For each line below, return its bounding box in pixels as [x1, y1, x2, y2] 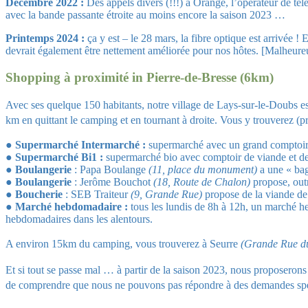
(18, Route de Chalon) [153, 176, 250, 188]
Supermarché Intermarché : [15, 139, 146, 151]
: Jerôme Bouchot [71, 176, 153, 188]
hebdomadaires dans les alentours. [5, 213, 153, 225]
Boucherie [15, 188, 63, 201]
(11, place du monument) [148, 164, 257, 176]
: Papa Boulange [71, 164, 148, 176]
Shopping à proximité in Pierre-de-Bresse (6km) [5, 69, 274, 85]
